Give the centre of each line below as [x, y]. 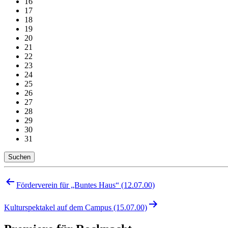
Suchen [19, 157]
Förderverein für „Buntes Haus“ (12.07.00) [85, 185]
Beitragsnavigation [53, 181]
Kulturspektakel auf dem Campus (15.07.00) [76, 207]
